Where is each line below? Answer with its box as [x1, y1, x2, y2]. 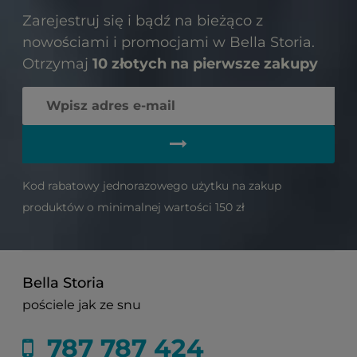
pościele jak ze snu [22, 296, 141, 312]
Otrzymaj [22, 54, 92, 73]
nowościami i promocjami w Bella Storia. [22, 33, 315, 51]
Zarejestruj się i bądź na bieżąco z [22, 11, 263, 29]
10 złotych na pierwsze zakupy [92, 54, 318, 73]
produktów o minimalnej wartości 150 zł [22, 199, 245, 214]
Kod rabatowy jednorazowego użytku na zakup [22, 178, 281, 193]
